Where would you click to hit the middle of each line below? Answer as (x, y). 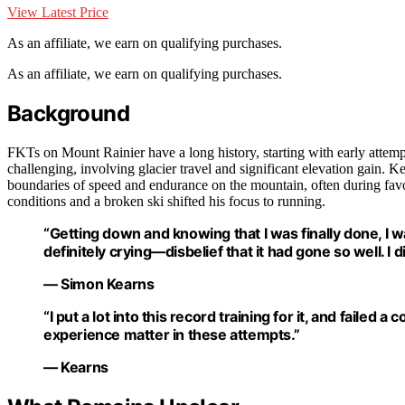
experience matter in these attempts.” (172, 334)
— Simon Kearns (99, 283)
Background (68, 114)
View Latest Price (58, 13)
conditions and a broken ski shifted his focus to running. (166, 201)
